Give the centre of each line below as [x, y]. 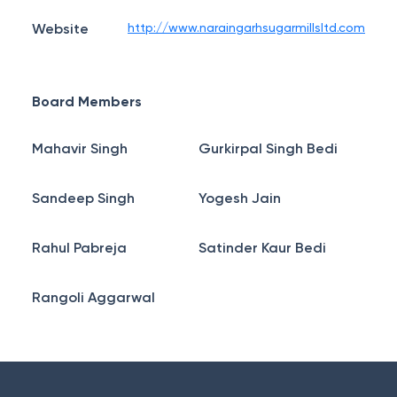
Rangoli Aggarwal [93, 297]
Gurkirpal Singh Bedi [268, 148]
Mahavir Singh [80, 148]
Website [60, 29]
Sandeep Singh [83, 198]
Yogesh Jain [240, 198]
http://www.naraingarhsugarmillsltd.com [246, 27]
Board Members [87, 101]
